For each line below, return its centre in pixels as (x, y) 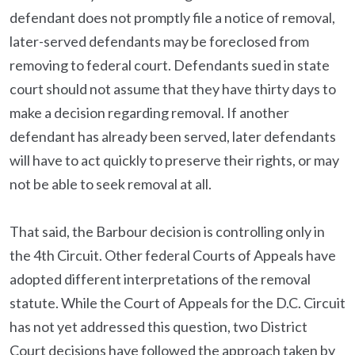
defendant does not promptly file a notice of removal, (172, 17)
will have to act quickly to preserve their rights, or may (174, 160)
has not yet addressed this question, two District (158, 326)
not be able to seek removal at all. (111, 184)
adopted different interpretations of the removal (160, 279)
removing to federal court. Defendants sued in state (170, 65)
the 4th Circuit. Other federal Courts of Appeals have (173, 255)
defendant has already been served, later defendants (173, 136)
